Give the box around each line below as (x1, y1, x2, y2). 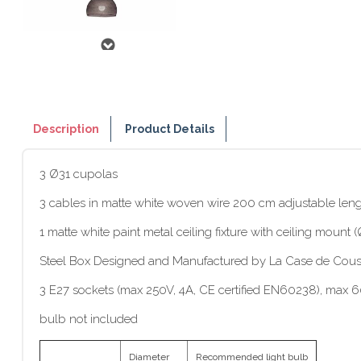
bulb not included (39, 312, 138, 326)
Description (33, 122, 99, 135)
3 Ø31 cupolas (39, 167, 118, 181)
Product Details (125, 122, 215, 135)
